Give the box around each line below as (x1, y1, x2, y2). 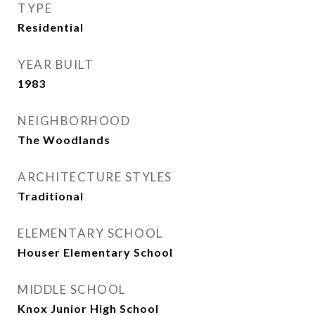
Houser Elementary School (18, 245, 173, 259)
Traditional (18, 189, 84, 202)
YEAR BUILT (18, 57, 94, 72)
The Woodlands (18, 133, 110, 146)
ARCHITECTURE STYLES (18, 169, 172, 184)
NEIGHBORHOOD (18, 113, 130, 128)
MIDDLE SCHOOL (18, 282, 126, 297)
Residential (18, 20, 84, 34)
